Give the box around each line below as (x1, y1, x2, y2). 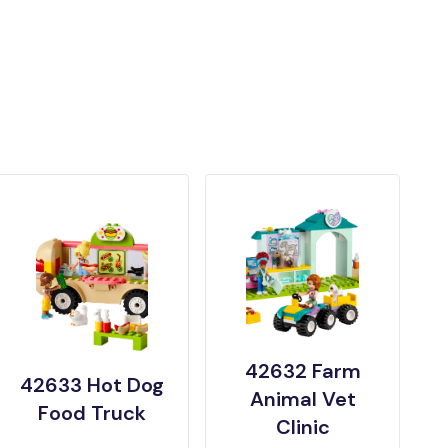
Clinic (275, 414, 330, 441)
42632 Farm (244, 358, 361, 385)
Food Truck (37, 400, 146, 427)
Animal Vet (249, 386, 356, 413)
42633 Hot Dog (19, 372, 164, 399)
